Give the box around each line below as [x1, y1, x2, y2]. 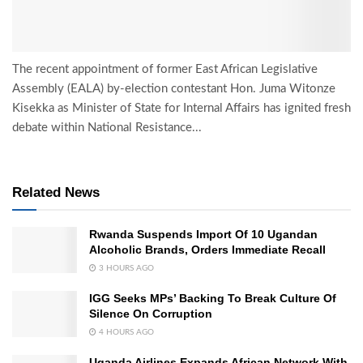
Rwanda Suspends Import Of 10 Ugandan [89, 228, 318, 241]
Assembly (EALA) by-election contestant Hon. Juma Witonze [12, 83, 335, 96]
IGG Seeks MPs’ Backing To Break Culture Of [89, 292, 336, 305]
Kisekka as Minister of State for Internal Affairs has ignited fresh [12, 102, 351, 115]
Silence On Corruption [89, 307, 212, 321]
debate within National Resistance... [12, 122, 202, 135]
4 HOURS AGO [96, 328, 154, 337]
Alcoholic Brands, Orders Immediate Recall [89, 243, 326, 257]
